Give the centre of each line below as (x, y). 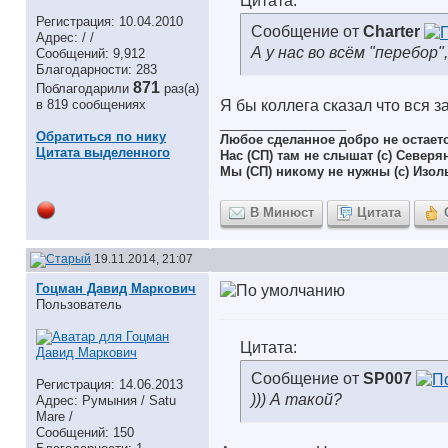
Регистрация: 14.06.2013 (109, 384)
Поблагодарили (84, 88)
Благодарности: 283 (96, 69)
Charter (391, 31)
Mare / (54, 416)
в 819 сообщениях (91, 104)
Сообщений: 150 (85, 432)
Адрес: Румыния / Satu (106, 400)
